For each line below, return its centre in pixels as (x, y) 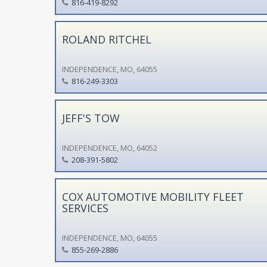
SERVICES (85, 208)
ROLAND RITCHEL (106, 39)
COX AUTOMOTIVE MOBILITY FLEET (153, 196)
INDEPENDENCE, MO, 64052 (109, 148)
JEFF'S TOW (91, 118)
